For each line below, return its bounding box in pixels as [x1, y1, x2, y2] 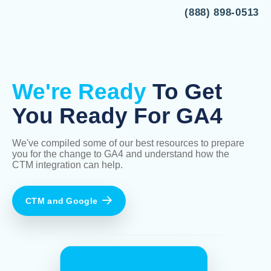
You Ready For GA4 [12, 103, 223, 128]
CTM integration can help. [12, 160, 123, 170]
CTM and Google [25, 196, 98, 206]
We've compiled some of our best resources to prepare [12, 138, 244, 148]
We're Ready [12, 79, 146, 104]
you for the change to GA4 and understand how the [12, 149, 229, 159]
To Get [146, 79, 222, 104]
